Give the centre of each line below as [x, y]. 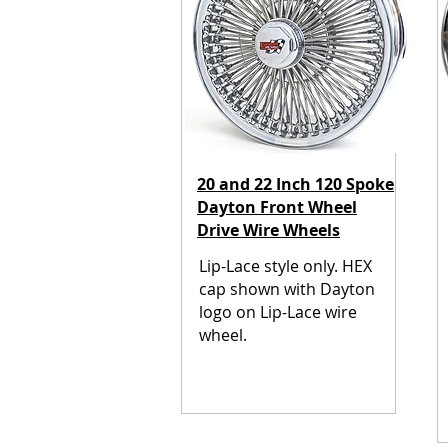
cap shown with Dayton [287, 289]
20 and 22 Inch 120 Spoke [295, 184]
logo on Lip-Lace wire [278, 312]
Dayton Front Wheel [277, 207]
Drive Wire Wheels [268, 230]
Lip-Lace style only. [270, 266]
